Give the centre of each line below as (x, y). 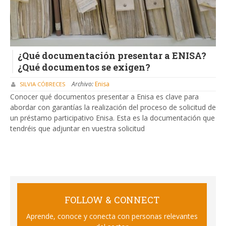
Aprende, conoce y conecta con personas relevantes (112, 216)
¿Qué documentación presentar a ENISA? (112, 55)
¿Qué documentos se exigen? (84, 67)
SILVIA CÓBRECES (42, 84)
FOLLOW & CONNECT (112, 200)
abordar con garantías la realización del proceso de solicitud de (113, 107)
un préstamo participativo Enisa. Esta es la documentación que (112, 118)
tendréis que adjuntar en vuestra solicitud (77, 129)
